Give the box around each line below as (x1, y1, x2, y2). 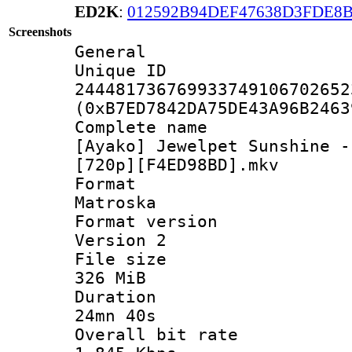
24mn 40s (75, 306, 156, 325)
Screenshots (9, 24, 71, 38)
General (75, 42, 146, 61)
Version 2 (75, 230, 167, 250)
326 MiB (75, 268, 146, 288)
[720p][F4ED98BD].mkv (75, 155, 279, 174)
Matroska (75, 192, 156, 212)
